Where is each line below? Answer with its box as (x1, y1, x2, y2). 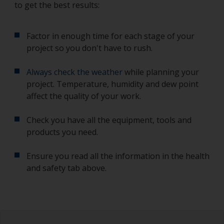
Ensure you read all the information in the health (26, 150, 209, 161)
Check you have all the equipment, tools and (26, 114, 191, 125)
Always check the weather (26, 66, 122, 77)
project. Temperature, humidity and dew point (26, 78, 198, 89)
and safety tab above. (26, 162, 106, 173)
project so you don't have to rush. (26, 42, 152, 53)
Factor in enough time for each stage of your (26, 30, 194, 41)
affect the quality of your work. (26, 90, 141, 101)
